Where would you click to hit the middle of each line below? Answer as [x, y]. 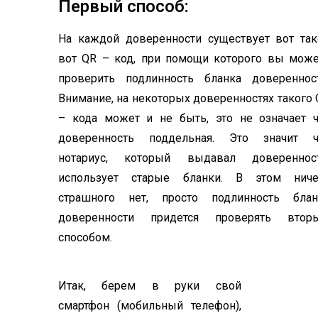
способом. [87, 237]
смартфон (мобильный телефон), [150, 306]
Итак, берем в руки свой [150, 286]
